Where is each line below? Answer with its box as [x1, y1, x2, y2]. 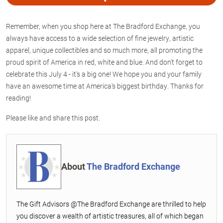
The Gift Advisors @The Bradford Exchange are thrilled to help [16, 199, 206, 209]
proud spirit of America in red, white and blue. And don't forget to [6, 57, 203, 67]
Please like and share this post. [6, 112, 100, 122]
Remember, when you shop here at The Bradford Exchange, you [6, 21, 200, 31]
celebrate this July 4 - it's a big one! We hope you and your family [6, 69, 202, 79]
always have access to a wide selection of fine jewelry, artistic [6, 33, 194, 43]
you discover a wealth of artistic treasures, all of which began [16, 211, 204, 221]
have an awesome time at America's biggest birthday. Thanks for [6, 81, 204, 91]
